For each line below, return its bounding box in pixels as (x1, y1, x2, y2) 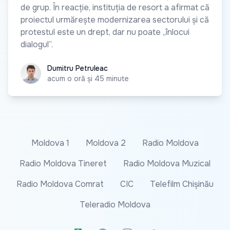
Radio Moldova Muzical (123, 158, 210, 169)
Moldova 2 (86, 137, 126, 148)
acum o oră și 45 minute (47, 73, 129, 83)
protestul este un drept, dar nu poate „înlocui (21, 26, 189, 37)
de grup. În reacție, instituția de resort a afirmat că (21, 2, 209, 13)
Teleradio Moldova (80, 199, 150, 210)
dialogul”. (21, 39, 53, 50)
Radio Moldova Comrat (16, 178, 104, 189)
